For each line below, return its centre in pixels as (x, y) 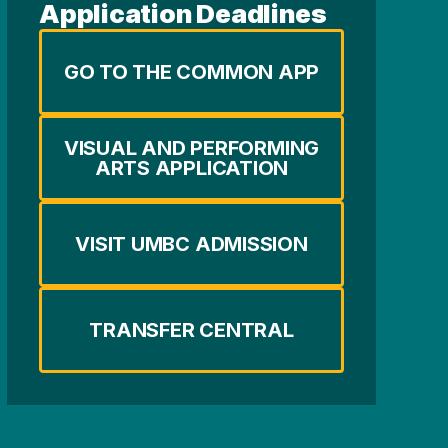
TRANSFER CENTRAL (191, 330)
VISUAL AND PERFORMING (191, 148)
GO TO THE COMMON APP (191, 72)
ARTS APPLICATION (191, 168)
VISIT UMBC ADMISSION (191, 244)
